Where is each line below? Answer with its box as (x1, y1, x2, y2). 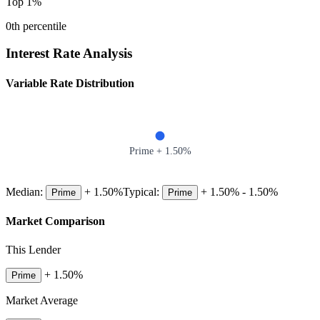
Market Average (6, 294, 78, 306)
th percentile (11, 19, 66, 32)
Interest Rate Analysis (6, 46, 132, 61)
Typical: (123, 186, 162, 198)
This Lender (6, 243, 61, 256)
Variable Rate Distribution (6, 76, 134, 89)
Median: (6, 186, 46, 198)
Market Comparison (6, 215, 105, 228)
